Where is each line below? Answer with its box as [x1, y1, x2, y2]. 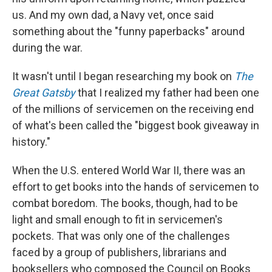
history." [12, 135, 50, 148]
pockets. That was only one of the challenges [12, 229, 230, 242]
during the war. [12, 41, 83, 54]
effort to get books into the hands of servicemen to [12, 180, 259, 193]
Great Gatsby [12, 86, 75, 99]
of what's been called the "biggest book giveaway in [12, 118, 259, 132]
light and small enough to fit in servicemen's [12, 212, 223, 226]
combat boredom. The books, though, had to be [12, 196, 238, 209]
